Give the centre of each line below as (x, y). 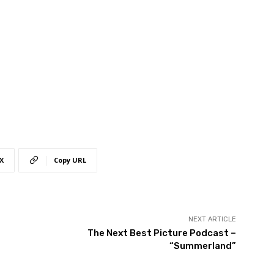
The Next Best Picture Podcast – (161, 233)
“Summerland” (202, 246)
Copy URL (70, 160)
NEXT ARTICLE (212, 220)
